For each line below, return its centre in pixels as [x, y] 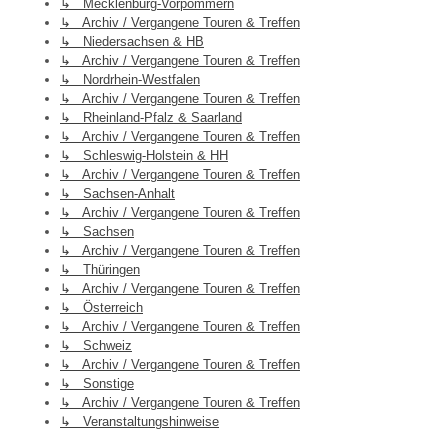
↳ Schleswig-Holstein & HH [144, 156]
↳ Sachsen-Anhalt [117, 194]
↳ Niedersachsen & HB [132, 42]
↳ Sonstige [97, 384]
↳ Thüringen [100, 270]
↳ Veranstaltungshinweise [139, 422]
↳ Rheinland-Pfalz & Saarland [151, 118]
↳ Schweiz [96, 346]
